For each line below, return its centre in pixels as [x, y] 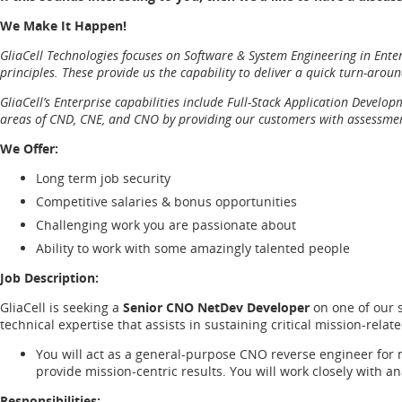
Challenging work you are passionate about [166, 224]
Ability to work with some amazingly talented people [193, 248]
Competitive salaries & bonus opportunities [166, 201]
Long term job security [103, 178]
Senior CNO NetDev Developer [218, 307]
